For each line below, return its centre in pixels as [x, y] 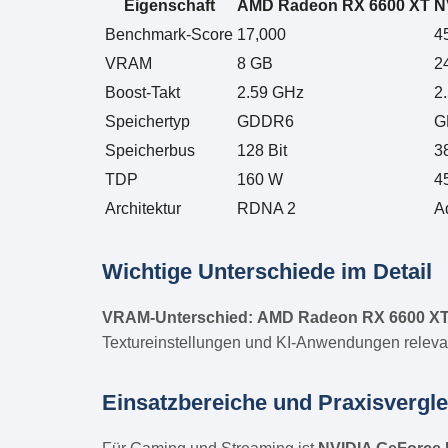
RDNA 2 [266, 208]
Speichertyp [147, 121]
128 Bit [262, 150]
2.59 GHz [270, 92]
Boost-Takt [142, 92]
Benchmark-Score [169, 34]
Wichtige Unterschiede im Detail [267, 271]
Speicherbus [150, 150]
